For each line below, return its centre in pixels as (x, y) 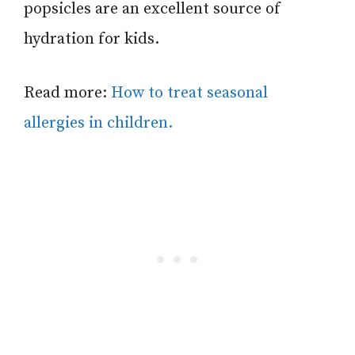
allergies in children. (98, 123)
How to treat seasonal (189, 93)
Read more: (67, 93)
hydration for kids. (92, 39)
